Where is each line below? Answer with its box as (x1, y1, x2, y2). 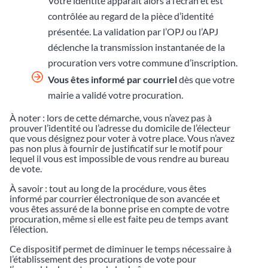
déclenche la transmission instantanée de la (48, 41, 225, 53)
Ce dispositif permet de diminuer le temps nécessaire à (10, 242, 232, 254)
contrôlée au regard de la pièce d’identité (48, 10, 214, 22)
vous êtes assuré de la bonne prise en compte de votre (10, 202, 229, 214)
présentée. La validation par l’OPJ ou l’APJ (48, 25, 218, 37)
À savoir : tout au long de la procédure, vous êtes (10, 182, 206, 194)
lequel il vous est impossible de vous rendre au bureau (10, 152, 229, 164)
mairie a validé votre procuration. (48, 89, 183, 100)
